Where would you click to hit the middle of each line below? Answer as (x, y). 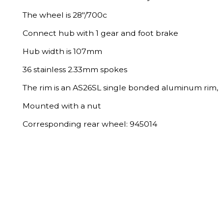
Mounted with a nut (62, 106)
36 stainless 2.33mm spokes (75, 69)
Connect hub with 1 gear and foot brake (100, 33)
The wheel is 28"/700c (65, 15)
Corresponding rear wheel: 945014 (90, 124)
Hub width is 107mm (62, 51)
